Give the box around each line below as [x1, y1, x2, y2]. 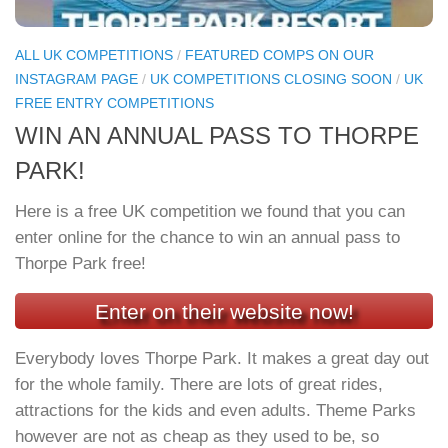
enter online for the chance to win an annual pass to [15, 227, 400, 247]
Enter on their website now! [94, 299, 354, 323]
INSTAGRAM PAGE [15, 70, 138, 87]
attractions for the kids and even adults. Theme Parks [15, 400, 416, 420]
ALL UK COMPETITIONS [15, 46, 173, 63]
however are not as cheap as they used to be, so [15, 426, 379, 446]
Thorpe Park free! [15, 253, 146, 273]
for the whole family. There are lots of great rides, [15, 374, 383, 394]
